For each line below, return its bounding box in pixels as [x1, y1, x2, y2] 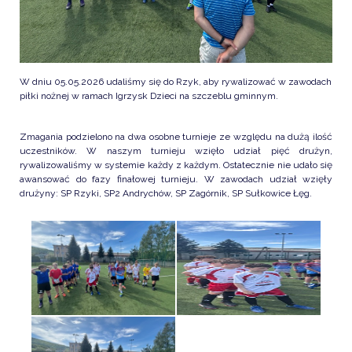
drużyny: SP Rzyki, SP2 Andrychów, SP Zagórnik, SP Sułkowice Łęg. [20, 187, 312, 199]
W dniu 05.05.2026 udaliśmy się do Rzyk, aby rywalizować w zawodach [20, 75, 332, 87]
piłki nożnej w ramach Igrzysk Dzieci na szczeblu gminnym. [20, 90, 278, 101]
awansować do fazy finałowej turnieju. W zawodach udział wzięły [20, 173, 332, 185]
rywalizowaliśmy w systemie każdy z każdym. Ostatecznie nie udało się [20, 159, 332, 170]
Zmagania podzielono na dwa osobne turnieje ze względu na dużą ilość [20, 130, 332, 142]
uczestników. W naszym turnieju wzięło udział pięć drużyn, [20, 145, 332, 156]
